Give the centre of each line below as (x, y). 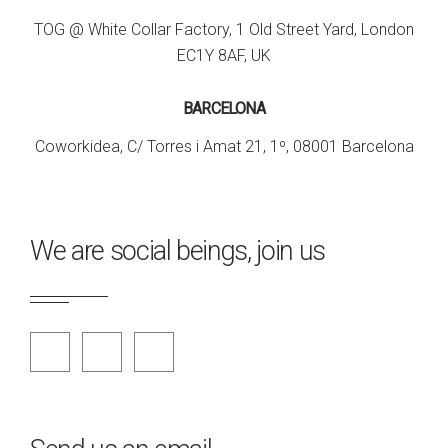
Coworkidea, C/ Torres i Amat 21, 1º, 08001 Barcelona (224, 147)
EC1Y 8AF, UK (224, 56)
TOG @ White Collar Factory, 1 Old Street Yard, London (224, 30)
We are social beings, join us (177, 251)
